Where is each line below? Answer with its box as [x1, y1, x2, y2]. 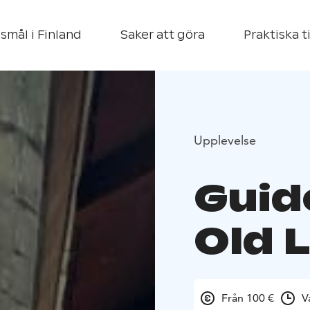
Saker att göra [120, 28, 205, 42]
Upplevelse [194, 131, 256, 148]
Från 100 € [221, 291, 274, 305]
